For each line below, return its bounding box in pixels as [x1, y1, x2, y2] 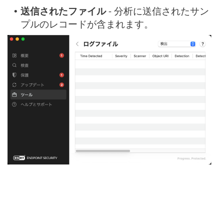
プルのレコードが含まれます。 [20, 17, 153, 30]
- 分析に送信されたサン [106, 4, 209, 17]
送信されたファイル [20, 4, 106, 17]
